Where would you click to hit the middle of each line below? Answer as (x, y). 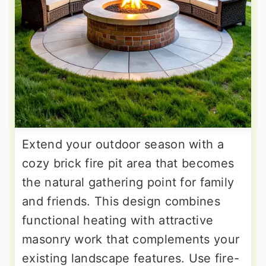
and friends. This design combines (121, 201)
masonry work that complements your (131, 239)
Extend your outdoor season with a (123, 144)
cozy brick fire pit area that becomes (128, 163)
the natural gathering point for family (128, 182)
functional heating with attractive (118, 220)
